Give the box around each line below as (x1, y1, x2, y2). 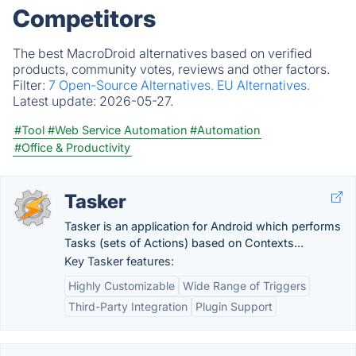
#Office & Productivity (14, 141, 130, 154)
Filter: (13, 77, 48, 93)
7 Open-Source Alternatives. (48, 77, 217, 93)
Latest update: (13, 93, 99, 109)
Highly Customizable (68, 279, 175, 292)
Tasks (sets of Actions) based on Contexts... (64, 236, 304, 250)
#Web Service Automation (48, 123, 187, 137)
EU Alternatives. (217, 77, 310, 93)
